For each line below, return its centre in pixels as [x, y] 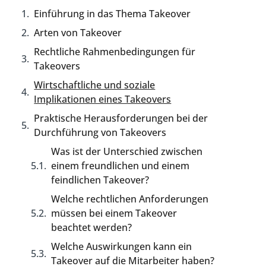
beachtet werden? [92, 227]
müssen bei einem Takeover [114, 213]
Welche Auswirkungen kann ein [122, 246]
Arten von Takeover [78, 33]
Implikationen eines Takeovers [103, 99]
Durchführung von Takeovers [100, 132]
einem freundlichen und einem [121, 166]
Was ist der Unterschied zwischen [127, 151]
